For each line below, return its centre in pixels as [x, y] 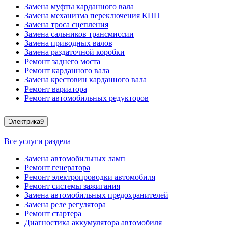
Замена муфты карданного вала [79, 7]
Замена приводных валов [68, 43]
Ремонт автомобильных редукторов [87, 98]
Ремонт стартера [53, 213]
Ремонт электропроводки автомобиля [90, 177]
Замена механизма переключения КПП [92, 16]
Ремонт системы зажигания [72, 186]
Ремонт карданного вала [67, 71]
